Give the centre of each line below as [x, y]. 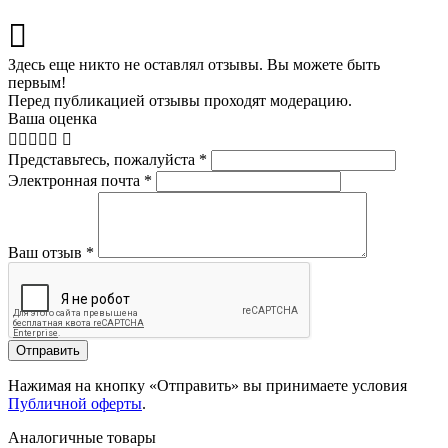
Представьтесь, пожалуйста [103, 160]
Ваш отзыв [47, 253]
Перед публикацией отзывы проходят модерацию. [180, 101]
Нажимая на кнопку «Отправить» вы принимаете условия [207, 386]
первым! [37, 83]
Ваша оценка [52, 119]
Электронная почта [76, 181]
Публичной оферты [75, 404]
